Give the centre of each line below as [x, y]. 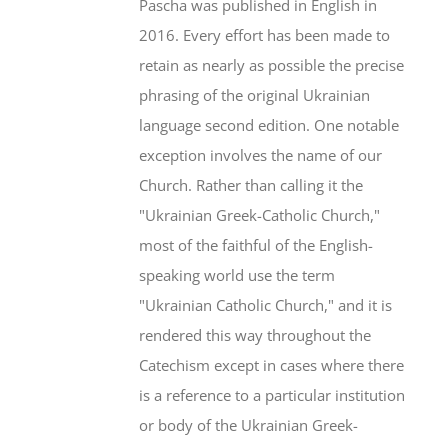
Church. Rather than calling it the [251, 185]
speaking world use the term [237, 275]
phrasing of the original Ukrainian [255, 95]
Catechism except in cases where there [272, 365]
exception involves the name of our [261, 155]
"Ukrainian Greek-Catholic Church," [260, 215]
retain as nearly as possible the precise [272, 65]
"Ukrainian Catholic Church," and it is [266, 305]
